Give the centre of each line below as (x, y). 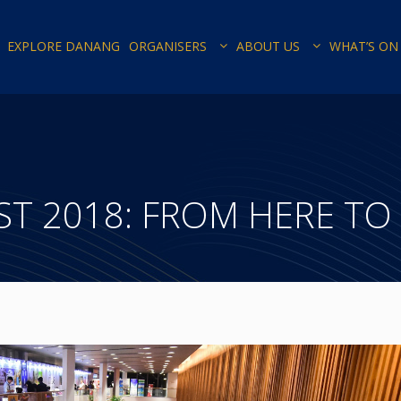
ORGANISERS (168, 46)
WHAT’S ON (364, 46)
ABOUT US (268, 46)
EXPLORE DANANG (64, 46)
